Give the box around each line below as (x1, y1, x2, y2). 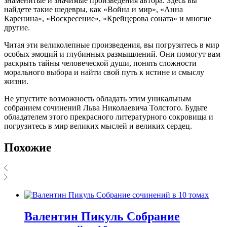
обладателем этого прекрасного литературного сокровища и (4, 112, 213, 121)
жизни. (4, 77, 28, 86)
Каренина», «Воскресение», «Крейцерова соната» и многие (4, 14, 211, 23)
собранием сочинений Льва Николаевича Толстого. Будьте (4, 103, 207, 112)
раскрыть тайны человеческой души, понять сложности (4, 58, 197, 67)
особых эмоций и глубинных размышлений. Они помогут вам (4, 49, 220, 58)
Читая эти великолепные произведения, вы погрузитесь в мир (4, 40, 219, 49)
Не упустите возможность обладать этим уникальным (4, 94, 191, 103)
